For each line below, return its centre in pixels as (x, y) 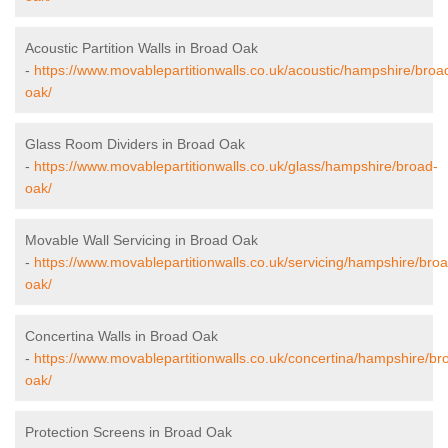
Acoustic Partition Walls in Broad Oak (141, 48)
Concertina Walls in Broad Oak (121, 336)
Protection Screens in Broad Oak (128, 432)
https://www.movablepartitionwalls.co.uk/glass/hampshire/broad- (236, 166)
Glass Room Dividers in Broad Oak (135, 144)
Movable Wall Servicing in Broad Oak (141, 240)
